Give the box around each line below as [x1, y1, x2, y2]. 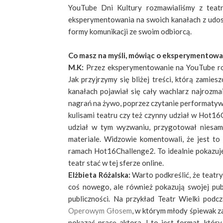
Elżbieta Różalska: [68, 170, 132, 180]
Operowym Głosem [68, 206, 132, 216]
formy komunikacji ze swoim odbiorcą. [68, 27, 192, 36]
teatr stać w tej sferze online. [68, 158, 164, 168]
